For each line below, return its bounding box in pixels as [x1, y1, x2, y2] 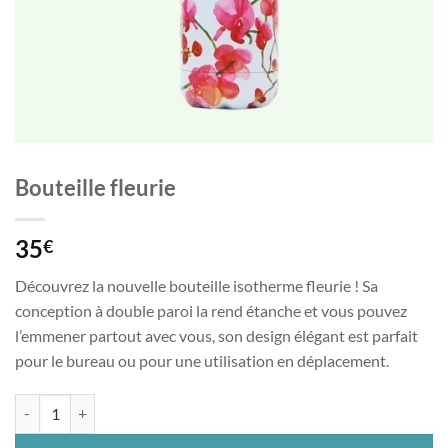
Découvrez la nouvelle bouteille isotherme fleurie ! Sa [15, 276, 378, 296]
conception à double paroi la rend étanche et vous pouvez [15, 301, 407, 321]
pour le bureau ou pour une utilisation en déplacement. [15, 351, 389, 371]
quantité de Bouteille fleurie [14, 395, 187, 413]
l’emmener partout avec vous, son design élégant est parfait [15, 326, 418, 346]
